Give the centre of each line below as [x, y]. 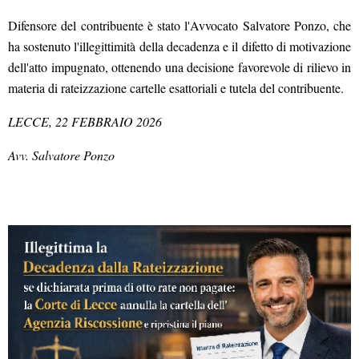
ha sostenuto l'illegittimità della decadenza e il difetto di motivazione [179, 46]
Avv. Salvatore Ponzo [61, 155]
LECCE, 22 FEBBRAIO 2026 [85, 122]
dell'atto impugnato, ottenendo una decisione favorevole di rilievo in [179, 67]
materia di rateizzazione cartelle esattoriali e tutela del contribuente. [176, 88]
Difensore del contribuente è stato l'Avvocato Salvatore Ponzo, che [179, 26]
